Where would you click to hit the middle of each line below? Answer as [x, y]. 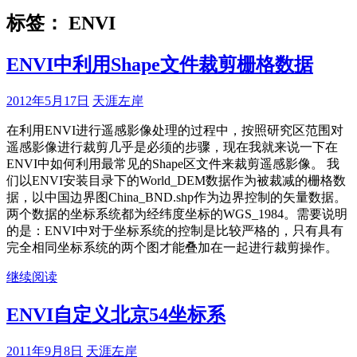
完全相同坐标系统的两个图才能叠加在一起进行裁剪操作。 [172, 247]
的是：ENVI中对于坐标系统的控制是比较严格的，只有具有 [175, 230]
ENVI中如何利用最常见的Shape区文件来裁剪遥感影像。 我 [173, 163]
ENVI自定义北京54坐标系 [116, 314]
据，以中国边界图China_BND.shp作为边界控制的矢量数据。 [177, 197]
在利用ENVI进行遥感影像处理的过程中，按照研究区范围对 [175, 130]
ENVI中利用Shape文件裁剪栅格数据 [160, 64]
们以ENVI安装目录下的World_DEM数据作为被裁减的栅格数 [176, 180]
